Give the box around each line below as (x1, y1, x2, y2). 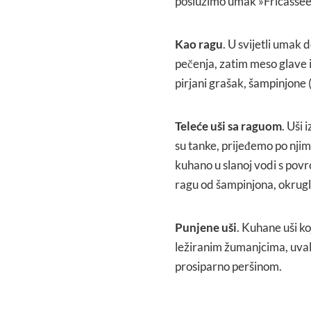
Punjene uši (175, 219, 237, 235)
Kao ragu (175, 36, 223, 51)
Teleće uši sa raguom (175, 118, 282, 133)
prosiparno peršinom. (175, 258, 282, 274)
